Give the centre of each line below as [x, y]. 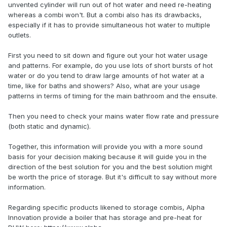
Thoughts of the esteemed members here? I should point [109, 60]
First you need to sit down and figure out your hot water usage [108, 55]
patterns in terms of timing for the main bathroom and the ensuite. [113, 96]
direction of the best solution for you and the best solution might [110, 166]
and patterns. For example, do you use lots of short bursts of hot [110, 65]
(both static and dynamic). [49, 126]
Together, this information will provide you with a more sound [105, 146]
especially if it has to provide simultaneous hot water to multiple [109, 25]
